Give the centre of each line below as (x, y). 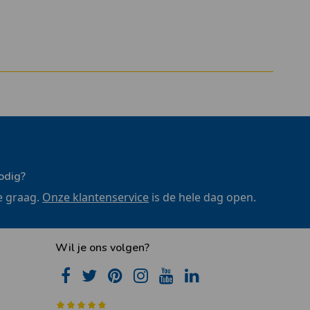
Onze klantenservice (96, 197)
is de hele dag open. (203, 197)
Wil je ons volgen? (102, 247)
